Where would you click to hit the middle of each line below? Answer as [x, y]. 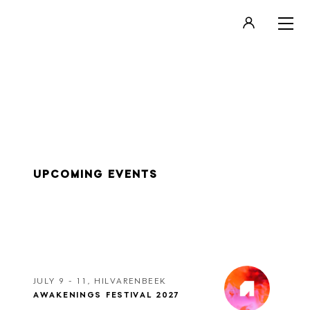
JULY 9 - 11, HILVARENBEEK [100, 281]
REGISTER [219, 92]
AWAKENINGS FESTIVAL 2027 [107, 295]
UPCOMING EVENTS [96, 175]
